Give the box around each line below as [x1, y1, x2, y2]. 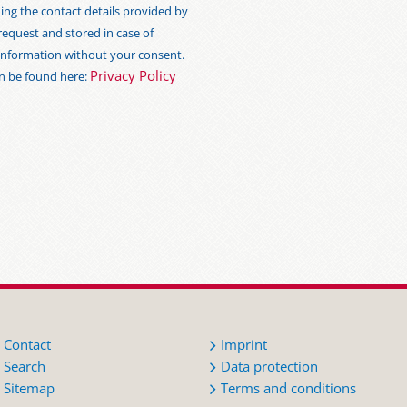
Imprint [221, 335, 268, 355]
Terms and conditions [221, 379, 357, 399]
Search [4, 357, 45, 377]
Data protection [221, 357, 319, 377]
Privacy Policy [90, 66, 176, 86]
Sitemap [4, 379, 55, 399]
